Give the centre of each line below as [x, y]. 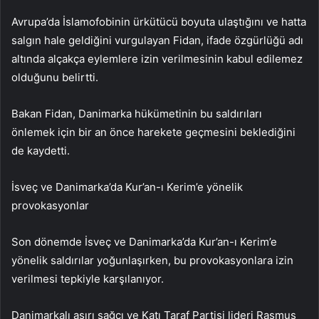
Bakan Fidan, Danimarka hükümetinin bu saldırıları [137, 113]
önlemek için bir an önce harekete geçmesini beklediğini [153, 132]
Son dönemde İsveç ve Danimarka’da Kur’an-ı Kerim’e [144, 241]
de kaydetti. [41, 150]
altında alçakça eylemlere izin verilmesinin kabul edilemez [157, 58]
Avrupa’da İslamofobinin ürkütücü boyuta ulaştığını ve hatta [159, 21]
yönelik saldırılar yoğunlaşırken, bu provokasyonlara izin [152, 260]
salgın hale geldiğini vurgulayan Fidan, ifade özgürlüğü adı [157, 40]
